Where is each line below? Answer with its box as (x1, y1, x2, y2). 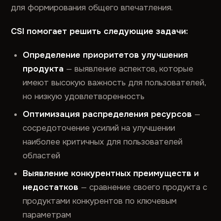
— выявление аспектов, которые (64, 64, 194, 74)
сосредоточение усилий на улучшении (23, 123, 176, 133)
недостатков (23, 182, 79, 192)
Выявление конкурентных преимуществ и (23, 168, 199, 179)
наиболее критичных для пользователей (23, 137, 183, 147)
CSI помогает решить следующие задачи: (11, 26, 188, 37)
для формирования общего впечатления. (11, 2, 173, 13)
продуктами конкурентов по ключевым (23, 196, 177, 206)
